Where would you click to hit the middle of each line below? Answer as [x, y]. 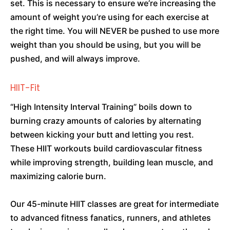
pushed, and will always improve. [75, 59]
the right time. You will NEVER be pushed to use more [115, 31]
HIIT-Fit [25, 88]
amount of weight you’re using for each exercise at [110, 17]
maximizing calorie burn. [58, 176]
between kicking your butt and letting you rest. [102, 135]
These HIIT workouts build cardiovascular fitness [106, 148]
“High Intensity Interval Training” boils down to [101, 107]
